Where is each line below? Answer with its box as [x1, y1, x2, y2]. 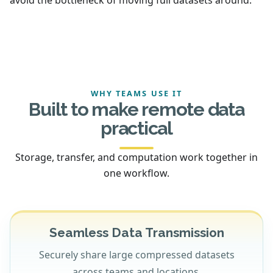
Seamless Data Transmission [49, 225, 224, 241]
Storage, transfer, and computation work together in [15, 150, 258, 164]
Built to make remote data [29, 97, 244, 120]
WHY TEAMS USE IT [91, 87, 182, 99]
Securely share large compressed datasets [38, 247, 235, 261]
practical [100, 116, 173, 139]
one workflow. [104, 166, 169, 180]
